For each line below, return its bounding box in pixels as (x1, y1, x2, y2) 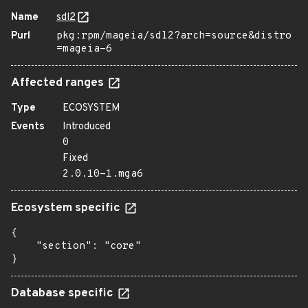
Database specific (11, 286, 116, 301)
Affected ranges (11, 76, 107, 91)
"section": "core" (11, 240, 141, 253)
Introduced (63, 120, 111, 133)
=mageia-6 (56, 43, 112, 56)
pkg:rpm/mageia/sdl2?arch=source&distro (56, 30, 291, 43)
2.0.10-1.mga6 (63, 168, 143, 181)
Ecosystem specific (11, 201, 123, 216)
